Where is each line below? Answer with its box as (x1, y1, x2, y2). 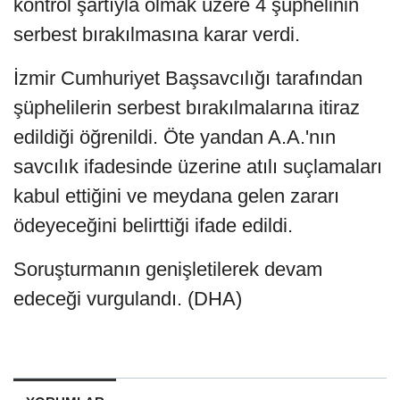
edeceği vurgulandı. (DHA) (13, 287, 242, 310)
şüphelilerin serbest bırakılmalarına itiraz (13, 96, 360, 119)
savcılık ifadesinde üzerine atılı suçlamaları (13, 154, 382, 178)
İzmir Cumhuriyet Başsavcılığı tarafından (13, 66, 362, 89)
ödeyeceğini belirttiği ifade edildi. (13, 213, 293, 237)
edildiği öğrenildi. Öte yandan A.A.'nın (13, 125, 336, 148)
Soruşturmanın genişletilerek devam (13, 257, 322, 280)
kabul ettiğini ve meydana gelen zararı (13, 184, 339, 207)
